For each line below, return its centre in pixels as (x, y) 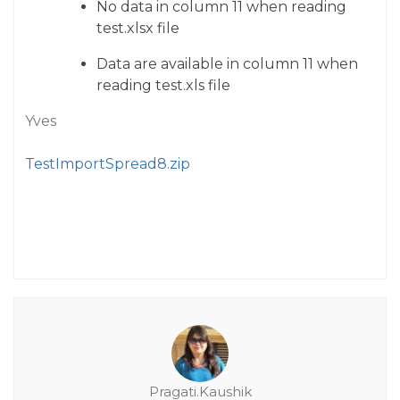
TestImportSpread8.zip (108, 164)
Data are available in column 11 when (227, 64)
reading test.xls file (163, 85)
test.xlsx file (138, 28)
